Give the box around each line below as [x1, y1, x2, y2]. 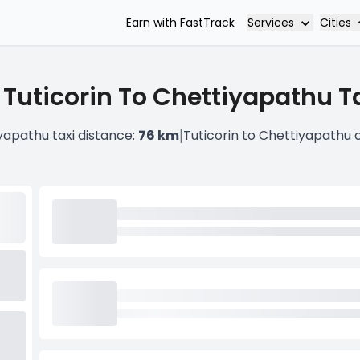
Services [247, 14, 294, 31]
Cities [320, 14, 351, 31]
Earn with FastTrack [126, 14, 235, 31]
